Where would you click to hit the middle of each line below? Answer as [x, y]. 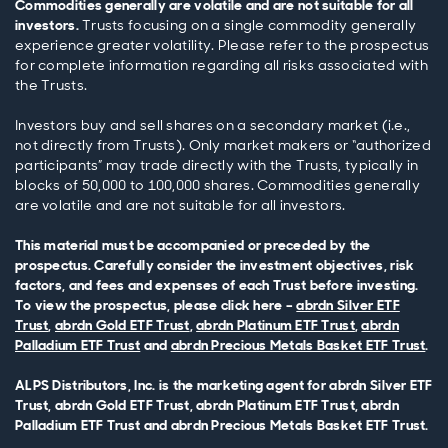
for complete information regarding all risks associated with [221, 64]
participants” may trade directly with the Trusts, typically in [217, 164]
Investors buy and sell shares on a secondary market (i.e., [213, 124]
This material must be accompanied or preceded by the [193, 244]
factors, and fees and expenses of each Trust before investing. [217, 284]
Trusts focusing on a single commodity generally [249, 24]
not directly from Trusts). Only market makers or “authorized [223, 144]
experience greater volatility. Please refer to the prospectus [222, 44]
